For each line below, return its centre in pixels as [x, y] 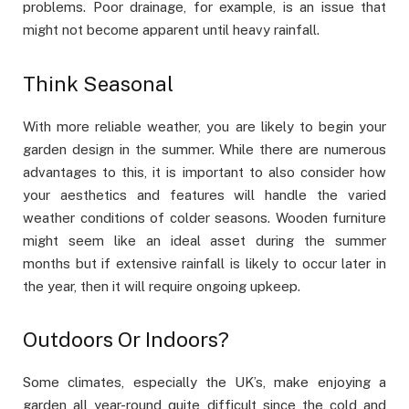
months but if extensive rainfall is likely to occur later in [204, 263]
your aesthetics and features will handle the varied [204, 194]
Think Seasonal [98, 84]
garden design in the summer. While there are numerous [204, 149]
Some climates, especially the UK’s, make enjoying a [204, 382]
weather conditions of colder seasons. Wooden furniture [204, 217]
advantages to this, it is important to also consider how [204, 172]
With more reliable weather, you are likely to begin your [204, 126]
